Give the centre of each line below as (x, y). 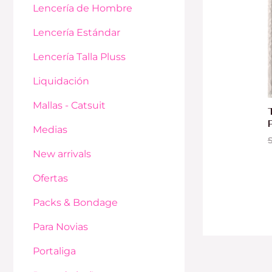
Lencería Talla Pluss (79, 57)
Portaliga (54, 251)
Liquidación (61, 81)
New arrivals (62, 154)
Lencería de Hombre (83, 8)
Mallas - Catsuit (69, 106)
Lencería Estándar (76, 33)
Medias (50, 130)
